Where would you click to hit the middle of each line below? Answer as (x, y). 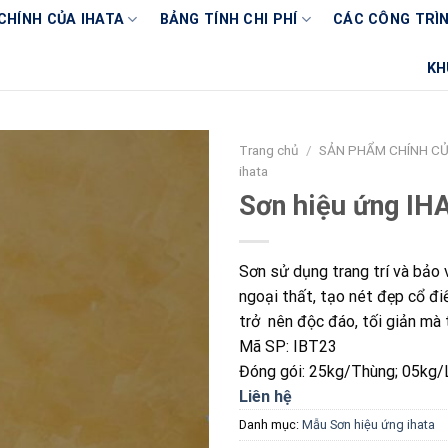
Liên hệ (265, 396)
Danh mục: (270, 424)
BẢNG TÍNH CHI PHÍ (228, 19)
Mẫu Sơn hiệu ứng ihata (368, 424)
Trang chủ (269, 150)
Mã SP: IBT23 (288, 346)
